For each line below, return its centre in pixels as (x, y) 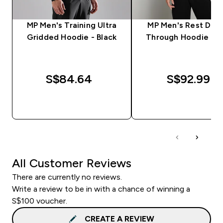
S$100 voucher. (40, 201)
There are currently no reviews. (67, 177)
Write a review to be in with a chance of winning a (101, 189)
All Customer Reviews (72, 163)
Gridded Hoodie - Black (72, 37)
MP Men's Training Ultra (72, 25)
